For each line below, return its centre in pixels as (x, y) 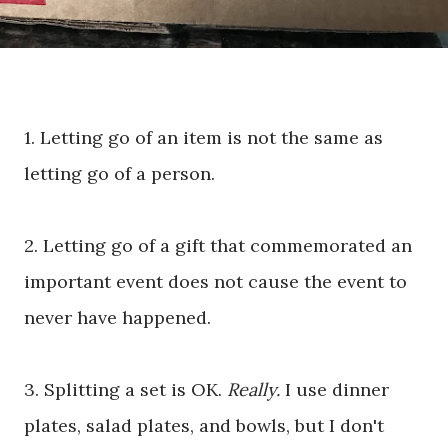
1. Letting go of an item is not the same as (203, 138)
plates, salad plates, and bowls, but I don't (204, 426)
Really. (256, 390)
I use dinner (337, 390)
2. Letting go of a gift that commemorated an (218, 246)
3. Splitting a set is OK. (125, 390)
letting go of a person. (122, 174)
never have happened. (120, 318)
